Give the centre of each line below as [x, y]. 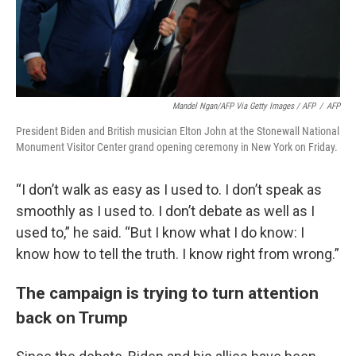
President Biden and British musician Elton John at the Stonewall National [178, 131]
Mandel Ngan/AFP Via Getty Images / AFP [244, 106]
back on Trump [72, 317]
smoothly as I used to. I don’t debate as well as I [165, 211]
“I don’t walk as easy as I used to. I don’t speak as [169, 190]
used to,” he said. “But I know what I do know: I [160, 232]
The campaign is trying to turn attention [167, 293]
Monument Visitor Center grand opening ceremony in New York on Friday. [177, 147]
